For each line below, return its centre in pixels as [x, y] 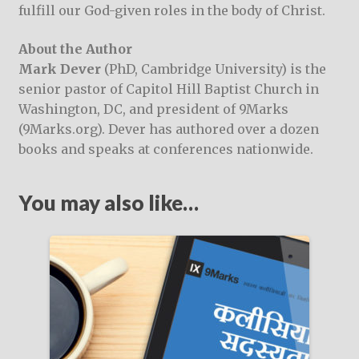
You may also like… [108, 202]
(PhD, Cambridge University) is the [213, 69]
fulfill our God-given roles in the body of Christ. [171, 11]
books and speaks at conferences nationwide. [165, 149]
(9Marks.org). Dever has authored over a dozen [168, 129]
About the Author [75, 48]
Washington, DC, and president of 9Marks [153, 109]
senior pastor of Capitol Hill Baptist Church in [168, 89]
